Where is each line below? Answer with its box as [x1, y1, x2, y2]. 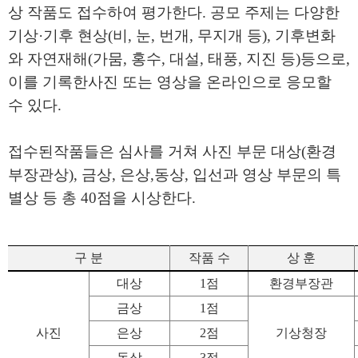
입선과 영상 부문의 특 [193, 166, 341, 183]
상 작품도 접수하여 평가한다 [8, 4, 202, 21]
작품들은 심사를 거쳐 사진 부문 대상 [54, 143, 301, 160]
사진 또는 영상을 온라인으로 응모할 [88, 74, 332, 90]
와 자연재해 [8, 50, 88, 67]
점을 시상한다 [97, 189, 192, 206]
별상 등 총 [8, 189, 81, 206]
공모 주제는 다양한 [210, 4, 340, 21]
